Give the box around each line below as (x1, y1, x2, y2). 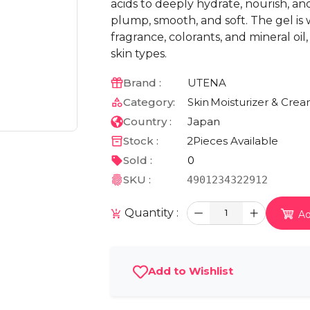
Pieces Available (193, 134, 278, 147)
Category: (122, 95, 175, 109)
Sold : (122, 153, 152, 167)
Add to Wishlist (148, 264, 233, 278)
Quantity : (122, 206, 179, 220)
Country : (122, 114, 172, 128)
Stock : (122, 134, 158, 147)
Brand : (122, 75, 161, 89)
